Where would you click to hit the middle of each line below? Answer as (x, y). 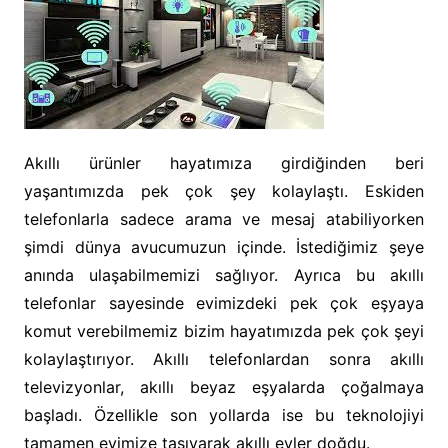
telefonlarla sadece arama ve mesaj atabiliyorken (224, 219)
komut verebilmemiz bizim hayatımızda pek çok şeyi (224, 331)
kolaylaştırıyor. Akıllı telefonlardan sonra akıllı (224, 359)
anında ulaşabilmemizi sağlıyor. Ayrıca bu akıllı (224, 275)
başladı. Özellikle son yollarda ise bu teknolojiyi (224, 415)
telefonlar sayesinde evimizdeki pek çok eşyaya (224, 303)
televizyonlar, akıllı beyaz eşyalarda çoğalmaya (224, 387)
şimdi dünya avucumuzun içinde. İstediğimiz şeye (224, 247)
